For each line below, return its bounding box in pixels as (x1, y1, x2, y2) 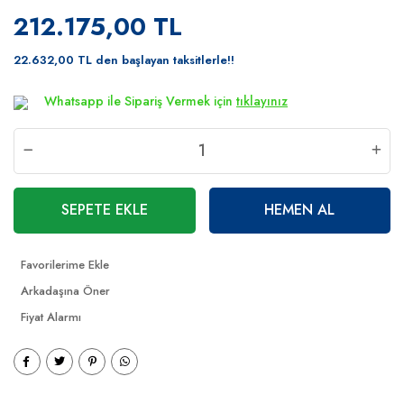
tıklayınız (236, 92, 288, 111)
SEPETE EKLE (60, 199, 148, 221)
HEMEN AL (264, 199, 335, 221)
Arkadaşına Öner (21, 281, 110, 299)
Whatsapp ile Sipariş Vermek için (44, 92, 236, 111)
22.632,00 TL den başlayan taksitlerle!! (14, 51, 234, 69)
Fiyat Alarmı (21, 308, 81, 326)
